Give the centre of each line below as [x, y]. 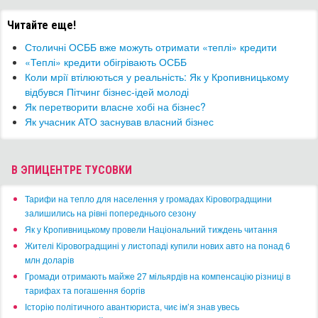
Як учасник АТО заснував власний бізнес [119, 122]
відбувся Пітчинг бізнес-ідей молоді [107, 92]
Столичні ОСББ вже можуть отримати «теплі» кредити [151, 47]
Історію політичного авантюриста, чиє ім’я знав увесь [132, 307]
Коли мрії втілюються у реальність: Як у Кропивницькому [157, 77]
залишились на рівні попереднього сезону [110, 213]
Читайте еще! [42, 26]
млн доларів [49, 260]
